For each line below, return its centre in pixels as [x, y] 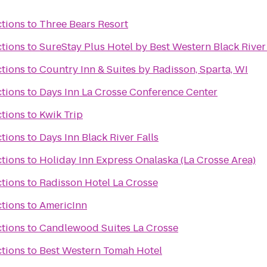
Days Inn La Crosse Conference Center [128, 92]
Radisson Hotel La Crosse [99, 183]
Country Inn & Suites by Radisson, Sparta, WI [144, 69]
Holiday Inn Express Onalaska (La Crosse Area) [148, 160]
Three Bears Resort [84, 24]
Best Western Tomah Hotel [101, 251]
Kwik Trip [61, 115]
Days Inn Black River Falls [99, 137]
